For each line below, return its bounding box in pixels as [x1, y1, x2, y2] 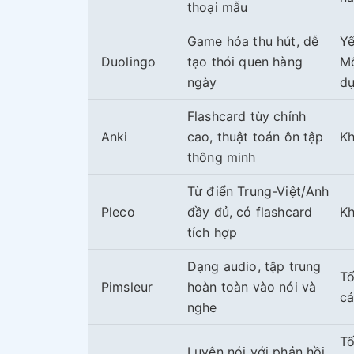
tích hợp [187, 224, 238, 240]
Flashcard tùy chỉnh [187, 107, 307, 124]
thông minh [187, 149, 256, 165]
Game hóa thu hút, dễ [187, 32, 319, 49]
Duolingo [101, 53, 156, 70]
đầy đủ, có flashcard [187, 203, 313, 220]
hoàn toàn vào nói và [187, 278, 317, 295]
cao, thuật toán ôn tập [187, 128, 324, 145]
